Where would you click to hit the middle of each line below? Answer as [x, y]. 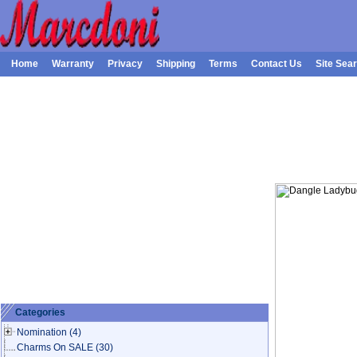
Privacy [125, 64]
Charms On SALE [55, 347]
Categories [40, 312]
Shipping [176, 64]
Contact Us [277, 64]
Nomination [42, 332]
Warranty [73, 64]
